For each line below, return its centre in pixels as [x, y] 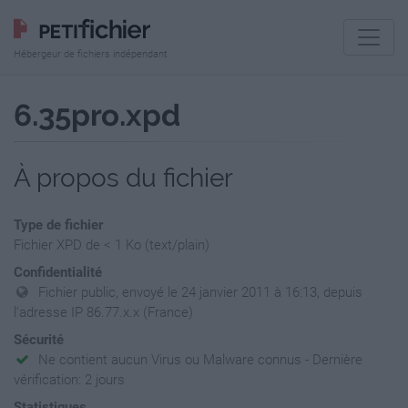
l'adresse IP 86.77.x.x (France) [103, 312]
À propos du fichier [123, 178]
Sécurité [39, 340]
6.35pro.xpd [97, 115]
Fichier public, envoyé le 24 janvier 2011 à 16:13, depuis [201, 292]
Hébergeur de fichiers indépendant [91, 54]
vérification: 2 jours [69, 380]
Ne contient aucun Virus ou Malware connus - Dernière [201, 360]
